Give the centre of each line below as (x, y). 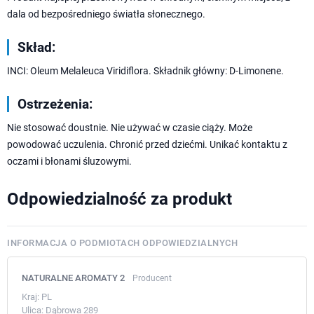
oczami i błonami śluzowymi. (69, 162)
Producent (152, 279)
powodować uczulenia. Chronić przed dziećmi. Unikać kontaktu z (147, 145)
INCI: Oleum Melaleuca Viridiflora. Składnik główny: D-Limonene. (145, 71)
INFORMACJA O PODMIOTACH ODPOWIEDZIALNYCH (122, 243)
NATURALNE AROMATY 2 (74, 278)
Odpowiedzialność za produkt (120, 199)
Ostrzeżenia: (55, 104)
